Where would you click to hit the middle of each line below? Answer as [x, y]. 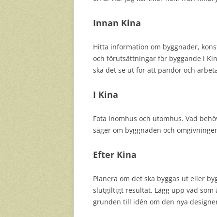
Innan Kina [117, 23]
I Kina [106, 94]
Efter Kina [115, 155]
